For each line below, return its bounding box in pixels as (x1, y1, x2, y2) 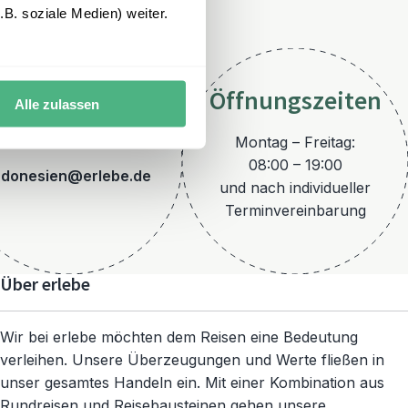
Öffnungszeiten (209, 86, 382, 117)
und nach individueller (219, 178, 371, 197)
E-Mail (35, 120, 104, 150)
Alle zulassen (14, 96, 99, 112)
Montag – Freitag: (235, 132, 355, 151)
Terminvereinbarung (224, 200, 366, 219)
